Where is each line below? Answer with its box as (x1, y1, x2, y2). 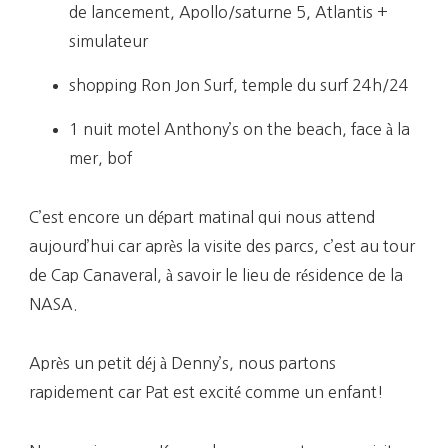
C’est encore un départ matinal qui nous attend (29, 208, 375, 225)
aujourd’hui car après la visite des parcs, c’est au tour (29, 237, 415, 254)
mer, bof (69, 149, 132, 166)
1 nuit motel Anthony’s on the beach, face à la (69, 120, 410, 137)
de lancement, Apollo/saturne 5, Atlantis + (69, 3, 388, 20)
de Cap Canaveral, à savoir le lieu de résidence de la (29, 266, 403, 283)
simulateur (69, 32, 148, 49)
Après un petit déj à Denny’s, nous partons (29, 354, 336, 371)
